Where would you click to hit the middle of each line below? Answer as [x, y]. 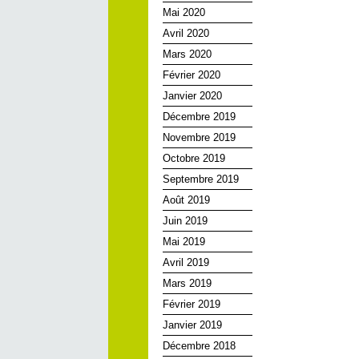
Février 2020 [192, 75]
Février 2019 [192, 304]
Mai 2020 [184, 12]
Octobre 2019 [194, 158]
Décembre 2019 [199, 117]
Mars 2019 [187, 283]
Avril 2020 [186, 33]
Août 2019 [186, 200]
